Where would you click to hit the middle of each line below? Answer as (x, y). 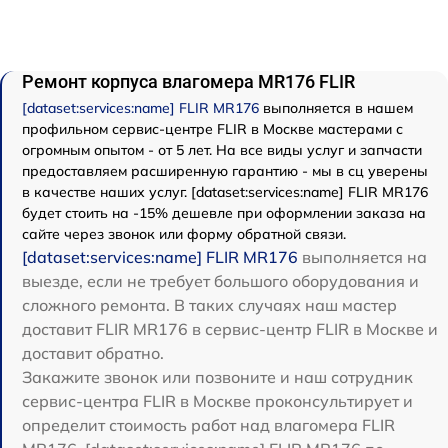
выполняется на (362, 257)
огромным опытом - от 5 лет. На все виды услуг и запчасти (222, 150)
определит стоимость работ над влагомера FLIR (208, 425)
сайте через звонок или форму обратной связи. (184, 234)
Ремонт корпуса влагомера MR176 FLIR (188, 82)
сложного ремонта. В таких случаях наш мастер (209, 305)
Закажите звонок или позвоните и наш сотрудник (217, 377)
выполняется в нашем (336, 108)
